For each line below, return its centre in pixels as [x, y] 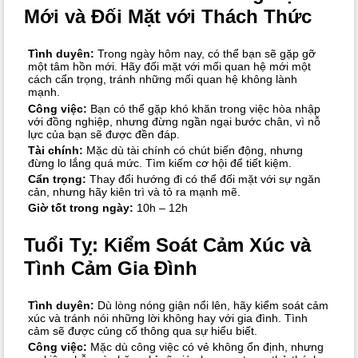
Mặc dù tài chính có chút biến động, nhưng [193, 150]
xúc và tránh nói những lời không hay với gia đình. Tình [167, 318]
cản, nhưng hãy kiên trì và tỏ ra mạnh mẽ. [134, 191]
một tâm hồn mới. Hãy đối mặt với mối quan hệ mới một [169, 67]
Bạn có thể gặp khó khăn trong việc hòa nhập [203, 108]
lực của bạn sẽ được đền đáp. [103, 134]
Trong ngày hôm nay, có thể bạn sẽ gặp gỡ [205, 54]
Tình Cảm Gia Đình [111, 268]
